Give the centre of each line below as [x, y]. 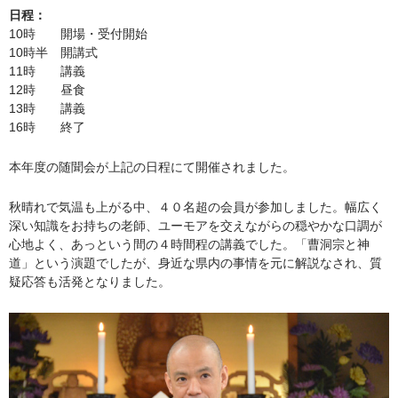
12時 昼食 [47, 90]
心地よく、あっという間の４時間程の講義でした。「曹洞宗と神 [189, 244]
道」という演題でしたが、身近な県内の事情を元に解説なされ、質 [195, 263]
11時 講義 [47, 71]
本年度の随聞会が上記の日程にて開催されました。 [152, 167]
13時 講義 [47, 108]
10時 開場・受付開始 [78, 34]
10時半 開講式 [53, 52]
